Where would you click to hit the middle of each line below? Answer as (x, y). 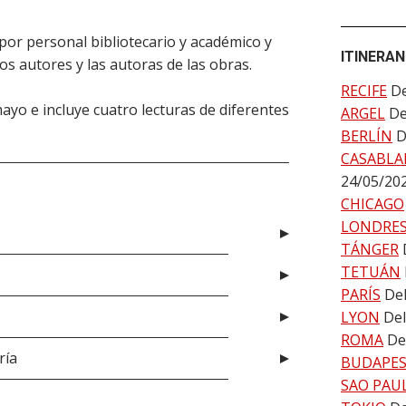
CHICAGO (372, 204)
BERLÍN (367, 136)
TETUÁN (371, 272)
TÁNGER (370, 249)
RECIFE (364, 91)
